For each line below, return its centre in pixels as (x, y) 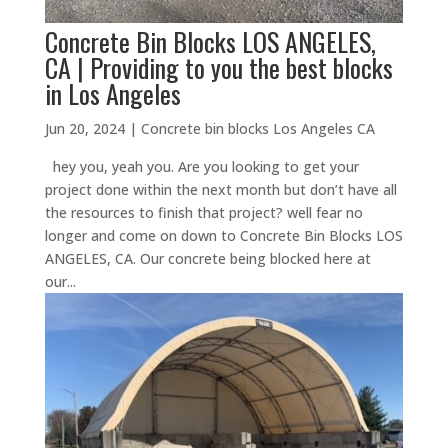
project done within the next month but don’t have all (220, 189)
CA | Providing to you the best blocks (218, 67)
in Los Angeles (112, 93)
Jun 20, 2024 (84, 128)
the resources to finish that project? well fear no (203, 212)
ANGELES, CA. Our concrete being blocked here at (207, 258)
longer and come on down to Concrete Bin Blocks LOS (223, 235)
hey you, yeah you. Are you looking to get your (201, 166)
